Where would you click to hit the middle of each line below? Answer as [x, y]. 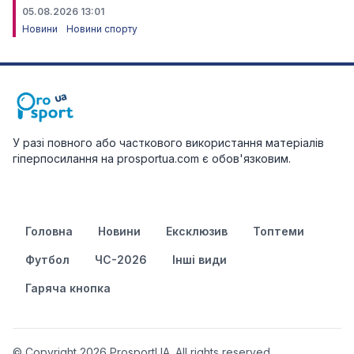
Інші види [200, 259]
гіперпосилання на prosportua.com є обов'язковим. [152, 158]
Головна [49, 231]
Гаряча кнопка [68, 288]
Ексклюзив [197, 231]
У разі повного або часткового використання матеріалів [168, 142]
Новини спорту [102, 28]
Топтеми [279, 231]
